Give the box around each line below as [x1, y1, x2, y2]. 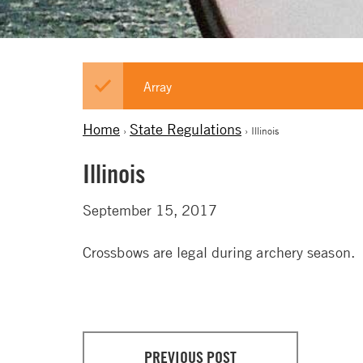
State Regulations [130, 120, 241, 138]
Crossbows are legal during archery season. [83, 243, 355, 261]
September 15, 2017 [83, 201, 217, 219]
